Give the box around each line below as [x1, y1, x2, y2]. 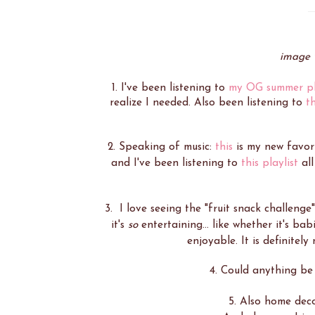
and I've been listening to [110, 157, 241, 169]
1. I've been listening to [112, 82, 229, 94]
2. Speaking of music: [107, 141, 215, 153]
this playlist [240, 157, 298, 169]
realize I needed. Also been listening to [109, 97, 306, 109]
